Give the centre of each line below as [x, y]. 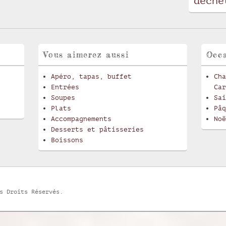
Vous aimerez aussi [86, 54]
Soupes [63, 98]
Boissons [67, 140]
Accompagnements [81, 119]
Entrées [65, 87]
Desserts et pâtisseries [98, 129]
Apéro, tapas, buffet [92, 76]
